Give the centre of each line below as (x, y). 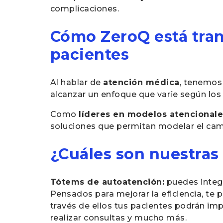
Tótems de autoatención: (107, 182)
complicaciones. (85, 9)
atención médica (141, 82)
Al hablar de (77, 82)
